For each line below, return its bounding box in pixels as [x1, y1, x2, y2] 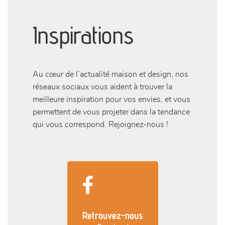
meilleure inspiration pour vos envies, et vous [33, 95, 190, 103]
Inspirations [33, 21, 134, 49]
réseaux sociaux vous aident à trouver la [33, 83, 172, 91]
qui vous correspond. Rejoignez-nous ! [33, 121, 168, 129]
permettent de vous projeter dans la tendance [33, 108, 190, 116]
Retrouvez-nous [82, 209, 143, 221]
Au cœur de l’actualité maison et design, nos [33, 70, 188, 78]
